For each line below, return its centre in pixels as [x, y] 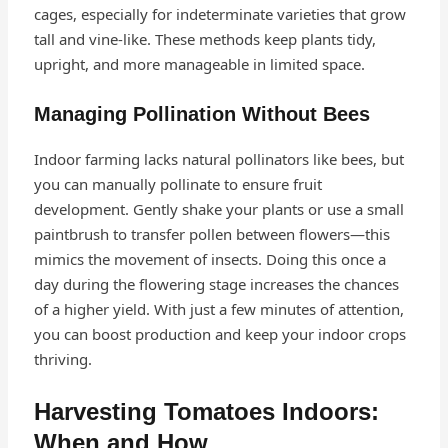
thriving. [62, 359]
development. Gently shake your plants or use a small [218, 209]
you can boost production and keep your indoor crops [219, 334]
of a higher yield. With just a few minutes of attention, [218, 309]
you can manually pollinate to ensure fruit [177, 184]
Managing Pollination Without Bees [201, 114]
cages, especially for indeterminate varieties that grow [219, 14]
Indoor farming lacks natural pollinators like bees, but [218, 159]
